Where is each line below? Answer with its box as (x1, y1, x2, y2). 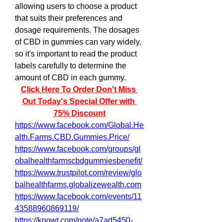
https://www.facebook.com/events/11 (15, 192, 142, 201)
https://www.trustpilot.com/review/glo (15, 168, 142, 177)
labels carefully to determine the (15, 61, 126, 70)
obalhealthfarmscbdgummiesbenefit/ (15, 157, 142, 165)
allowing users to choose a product (15, 2, 137, 10)
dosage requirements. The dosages (15, 26, 139, 34)
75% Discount (53, 109, 106, 117)
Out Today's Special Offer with (22, 97, 135, 106)
